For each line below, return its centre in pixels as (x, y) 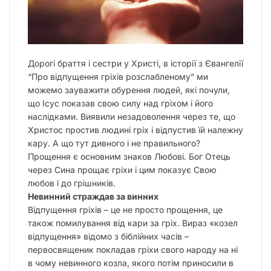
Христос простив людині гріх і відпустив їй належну (135, 129)
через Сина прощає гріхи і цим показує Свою (122, 169)
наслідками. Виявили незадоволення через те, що (132, 116)
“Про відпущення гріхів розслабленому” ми (118, 76)
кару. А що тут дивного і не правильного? (114, 143)
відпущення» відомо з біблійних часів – (108, 236)
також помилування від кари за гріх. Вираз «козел (133, 223)
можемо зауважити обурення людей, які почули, (129, 90)
